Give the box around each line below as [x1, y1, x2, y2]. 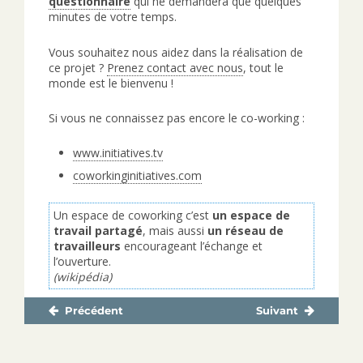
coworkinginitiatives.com [73, 167, 202, 183]
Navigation [48, 305, 83, 316]
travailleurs [53, 238, 121, 254]
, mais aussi [143, 223, 207, 238]
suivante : [255, 331, 296, 341]
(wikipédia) [53, 269, 112, 284]
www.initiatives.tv [73, 144, 163, 160]
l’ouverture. [53, 254, 111, 269]
